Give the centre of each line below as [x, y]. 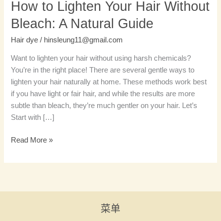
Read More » [32, 140]
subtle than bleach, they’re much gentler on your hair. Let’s [104, 106]
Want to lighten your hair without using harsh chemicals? [101, 58]
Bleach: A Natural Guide [82, 24]
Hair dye [25, 40]
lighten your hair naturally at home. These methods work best [109, 82]
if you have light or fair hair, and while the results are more [103, 94]
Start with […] [33, 118]
